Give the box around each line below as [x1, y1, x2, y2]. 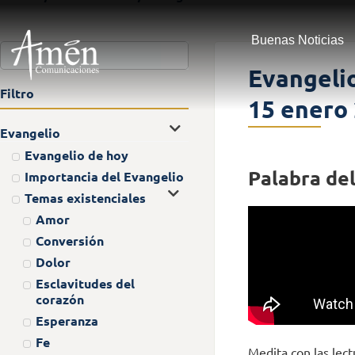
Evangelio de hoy [24, 146, 128, 163]
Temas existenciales [24, 189, 146, 206]
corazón [36, 290, 84, 307]
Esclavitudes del [36, 274, 135, 292]
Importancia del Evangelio [24, 167, 184, 185]
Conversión [36, 231, 104, 249]
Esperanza [36, 311, 98, 329]
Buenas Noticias [250, 33, 344, 47]
